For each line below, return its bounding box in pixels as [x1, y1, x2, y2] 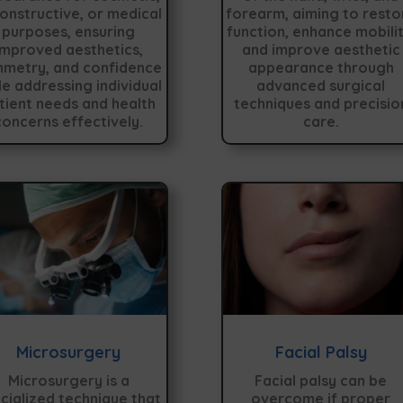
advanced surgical [256, 76, 386, 94]
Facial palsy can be [255, 371, 388, 390]
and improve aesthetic [241, 40, 400, 58]
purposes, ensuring [2, 22, 136, 40]
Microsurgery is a [7, 371, 130, 390]
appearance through [247, 58, 394, 76]
